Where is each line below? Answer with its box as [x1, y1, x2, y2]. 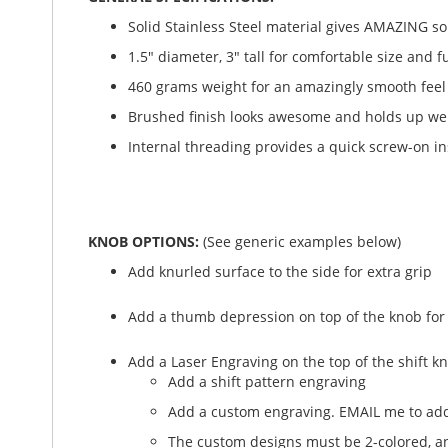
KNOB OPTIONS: [88, 232, 203, 251]
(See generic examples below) [203, 232, 401, 251]
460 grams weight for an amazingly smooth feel [128, 77, 446, 96]
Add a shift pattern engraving [168, 372, 366, 391]
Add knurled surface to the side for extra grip [128, 262, 432, 281]
